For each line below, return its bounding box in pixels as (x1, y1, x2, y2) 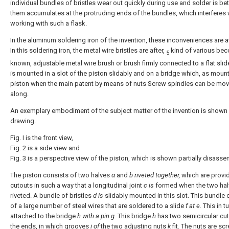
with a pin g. (82, 212, 116, 220)
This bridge (116, 212, 152, 220)
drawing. (10, 117, 36, 125)
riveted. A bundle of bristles (10, 191, 93, 199)
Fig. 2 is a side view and (10, 144, 80, 152)
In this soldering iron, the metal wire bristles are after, (10, 47, 166, 54)
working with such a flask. (10, 19, 87, 27)
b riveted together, (129, 171, 180, 179)
